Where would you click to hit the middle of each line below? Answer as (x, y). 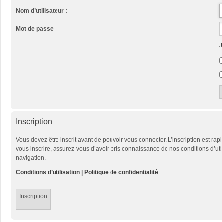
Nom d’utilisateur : (42, 11)
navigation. (31, 157)
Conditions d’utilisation (48, 172)
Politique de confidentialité (121, 172)
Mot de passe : (36, 28)
